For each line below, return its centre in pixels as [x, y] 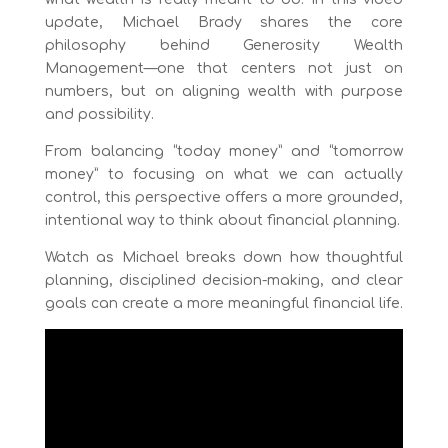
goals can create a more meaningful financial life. [223, 303]
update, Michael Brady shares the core [224, 22]
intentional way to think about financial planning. [222, 220]
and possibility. [99, 114]
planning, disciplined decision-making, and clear [224, 280]
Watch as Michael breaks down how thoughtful [224, 257]
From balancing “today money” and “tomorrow [224, 151]
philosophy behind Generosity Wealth [224, 45]
